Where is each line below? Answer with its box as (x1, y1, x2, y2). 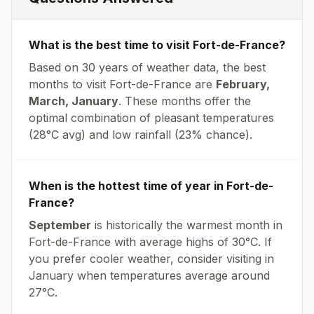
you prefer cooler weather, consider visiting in (29, 252, 274, 266)
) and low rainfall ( (81, 128, 179, 142)
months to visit (29, 77, 109, 91)
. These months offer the (118, 94, 251, 108)
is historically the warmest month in (91, 218, 282, 232)
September (29, 218, 91, 232)
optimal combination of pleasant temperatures (29, 111, 274, 125)
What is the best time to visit (29, 38, 193, 52)
